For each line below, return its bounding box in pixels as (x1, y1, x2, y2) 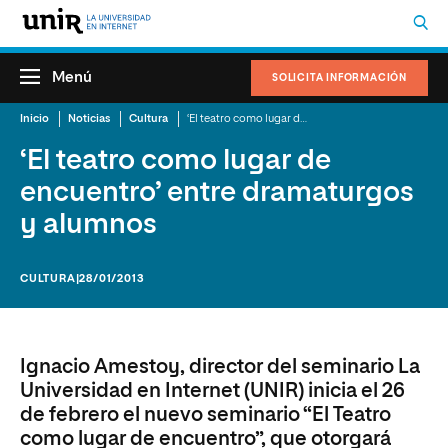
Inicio (20, 113, 49, 124)
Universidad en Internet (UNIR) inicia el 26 (20, 381, 405, 401)
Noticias (68, 113, 110, 124)
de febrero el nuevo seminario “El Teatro (20, 405, 391, 425)
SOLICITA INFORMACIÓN (272, 73, 407, 83)
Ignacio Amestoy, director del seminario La (20, 357, 420, 377)
